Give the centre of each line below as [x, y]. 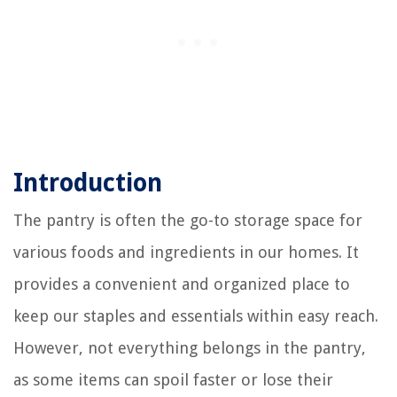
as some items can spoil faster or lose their [173, 380]
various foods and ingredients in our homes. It [186, 253]
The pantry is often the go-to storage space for [188, 221]
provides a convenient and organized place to [182, 284]
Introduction [88, 183]
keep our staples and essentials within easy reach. [196, 316]
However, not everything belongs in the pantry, [190, 348]
